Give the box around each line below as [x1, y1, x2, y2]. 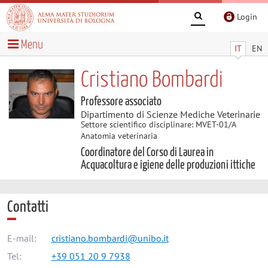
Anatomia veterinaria [80, 130, 157, 141]
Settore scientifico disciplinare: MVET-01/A [80, 118, 236, 130]
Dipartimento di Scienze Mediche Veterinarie [80, 108, 260, 120]
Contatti [7, 199, 48, 215]
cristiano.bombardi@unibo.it [51, 232, 169, 245]
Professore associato [80, 95, 162, 108]
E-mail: [7, 232, 36, 245]
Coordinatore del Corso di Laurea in [80, 146, 214, 159]
